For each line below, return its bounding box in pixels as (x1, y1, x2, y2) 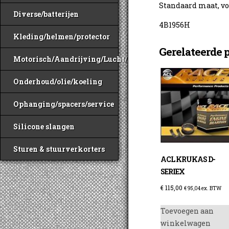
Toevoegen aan (161, 206, 214, 216)
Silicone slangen (13, 122, 75, 131)
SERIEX (161, 167, 185, 177)
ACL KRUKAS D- (161, 154, 216, 165)
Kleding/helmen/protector (13, 32, 110, 41)
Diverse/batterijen (13, 9, 79, 19)
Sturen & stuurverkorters (13, 144, 105, 154)
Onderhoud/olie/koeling (13, 77, 102, 86)
